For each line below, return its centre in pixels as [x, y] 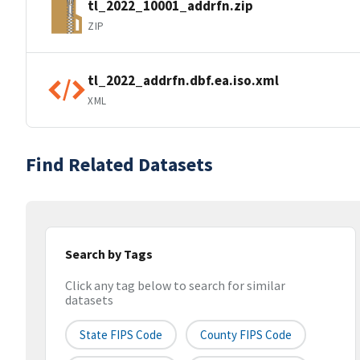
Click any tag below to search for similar [175, 286]
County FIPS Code [246, 335]
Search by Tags [109, 254]
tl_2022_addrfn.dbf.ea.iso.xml [183, 80]
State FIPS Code [121, 335]
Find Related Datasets [119, 164]
